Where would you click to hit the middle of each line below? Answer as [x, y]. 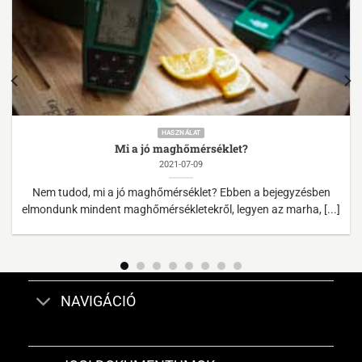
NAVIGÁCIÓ [99, 301]
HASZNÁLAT [181, 133]
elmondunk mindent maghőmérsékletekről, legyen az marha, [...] [181, 210]
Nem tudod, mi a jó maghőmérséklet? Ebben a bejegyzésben [181, 193]
